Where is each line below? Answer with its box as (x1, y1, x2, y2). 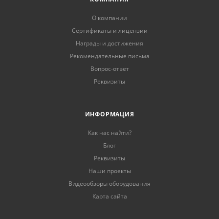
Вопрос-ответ (90, 65, 129, 73)
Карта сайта (92, 192, 127, 201)
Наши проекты (88, 167, 131, 175)
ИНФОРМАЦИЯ (85, 110, 134, 119)
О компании (92, 14, 127, 22)
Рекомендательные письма (69, 52, 150, 61)
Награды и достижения (76, 39, 143, 48)
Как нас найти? (88, 129, 131, 137)
